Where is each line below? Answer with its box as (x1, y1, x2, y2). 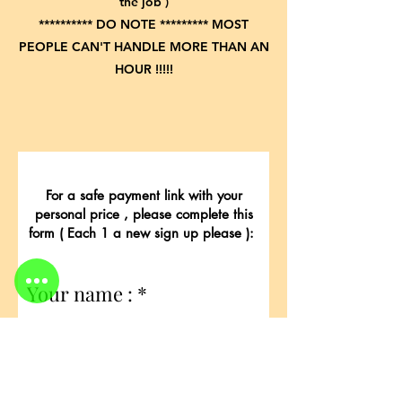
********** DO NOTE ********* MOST (39, 16, 249, 32)
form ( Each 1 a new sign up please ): (29, 224, 258, 241)
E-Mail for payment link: (27, 333, 241, 360)
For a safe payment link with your (45, 187, 242, 204)
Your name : (27, 280, 133, 307)
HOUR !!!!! (114, 61, 173, 77)
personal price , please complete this (34, 205, 253, 223)
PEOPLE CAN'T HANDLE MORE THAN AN (18, 39, 269, 55)
